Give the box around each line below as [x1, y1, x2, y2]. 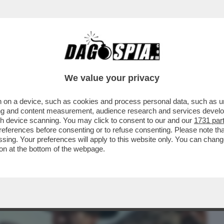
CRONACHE [107, 57, 149, 69]
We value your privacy [64, 73, 159, 83]
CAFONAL [58, 57, 94, 69]
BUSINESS [7, 57, 45, 69]
